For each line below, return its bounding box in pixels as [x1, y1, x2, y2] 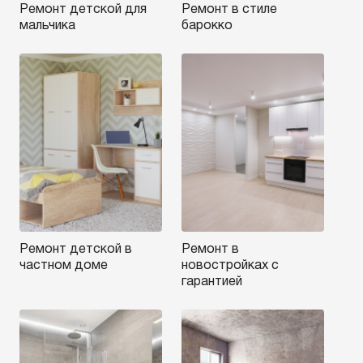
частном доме [19, 260, 108, 271]
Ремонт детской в [19, 244, 132, 255]
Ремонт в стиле [181, 4, 277, 15]
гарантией [181, 276, 242, 288]
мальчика [19, 20, 75, 32]
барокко [181, 20, 233, 32]
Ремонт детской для [19, 4, 147, 15]
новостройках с [181, 260, 279, 271]
